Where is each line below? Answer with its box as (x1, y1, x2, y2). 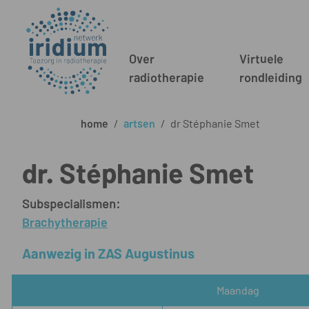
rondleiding (239, 70, 303, 86)
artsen (123, 117, 155, 130)
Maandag (216, 283, 259, 297)
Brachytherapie (22, 215, 108, 230)
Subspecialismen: (22, 196, 120, 212)
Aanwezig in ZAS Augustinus (22, 245, 195, 262)
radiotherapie (129, 70, 205, 86)
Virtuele (239, 51, 284, 67)
